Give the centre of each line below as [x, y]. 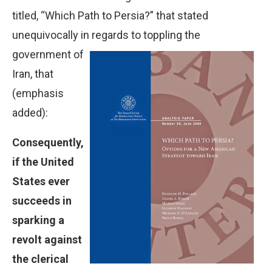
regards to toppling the [146, 35]
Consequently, [48, 142]
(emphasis [38, 93]
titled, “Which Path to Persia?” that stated [110, 15]
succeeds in [42, 200]
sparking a [38, 220]
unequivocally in [52, 35]
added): [30, 112]
